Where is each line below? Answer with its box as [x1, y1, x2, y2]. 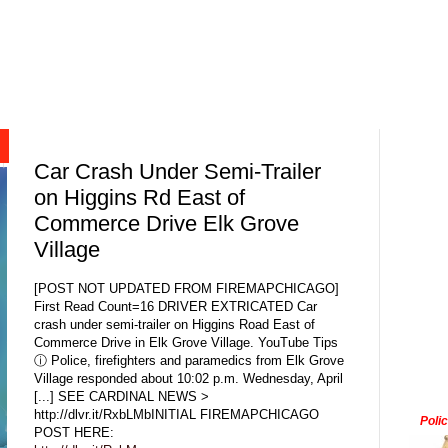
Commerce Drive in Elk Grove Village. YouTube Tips [34, 334, 338, 350]
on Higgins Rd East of [34, 185, 245, 211]
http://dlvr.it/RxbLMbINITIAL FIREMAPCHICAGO [34, 406, 319, 422]
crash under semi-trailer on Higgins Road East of [34, 316, 315, 332]
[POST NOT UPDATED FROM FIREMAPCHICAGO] [34, 280, 339, 296]
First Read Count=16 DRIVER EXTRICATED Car [34, 298, 317, 314]
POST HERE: [34, 424, 114, 440]
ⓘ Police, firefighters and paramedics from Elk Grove [34, 352, 344, 368]
